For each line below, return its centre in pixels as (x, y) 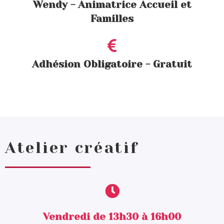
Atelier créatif (72, 147)
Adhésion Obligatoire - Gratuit (112, 64)
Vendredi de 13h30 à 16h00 (112, 216)
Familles (112, 18)
